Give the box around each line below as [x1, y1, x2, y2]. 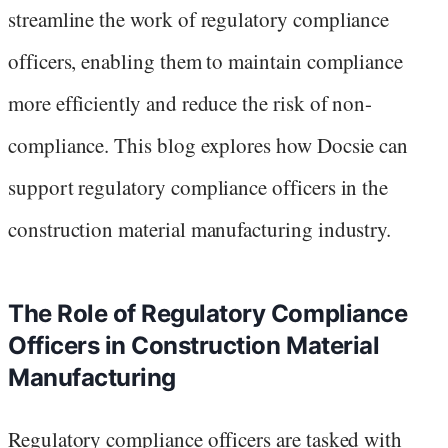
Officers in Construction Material [8, 330, 380, 360]
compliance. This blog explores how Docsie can [8, 130, 409, 159]
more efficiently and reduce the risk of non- [8, 88, 373, 117]
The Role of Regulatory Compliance [8, 298, 408, 328]
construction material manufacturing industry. [8, 214, 392, 243]
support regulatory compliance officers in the [8, 172, 389, 201]
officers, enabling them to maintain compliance [8, 46, 404, 75]
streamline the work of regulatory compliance [8, 4, 390, 33]
